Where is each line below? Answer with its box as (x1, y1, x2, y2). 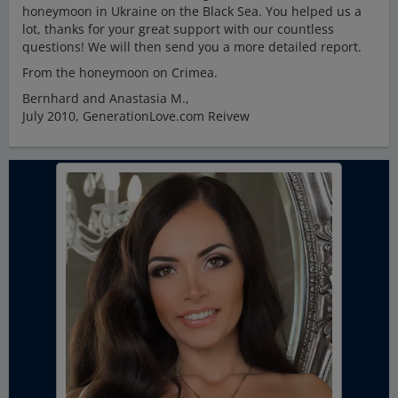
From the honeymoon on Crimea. (22, 64, 218, 81)
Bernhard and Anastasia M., (22, 90, 189, 107)
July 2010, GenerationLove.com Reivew (22, 107, 250, 124)
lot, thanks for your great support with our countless (22, 20, 334, 37)
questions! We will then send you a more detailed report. (22, 38, 362, 55)
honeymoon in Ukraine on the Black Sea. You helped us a (22, 3, 362, 20)
